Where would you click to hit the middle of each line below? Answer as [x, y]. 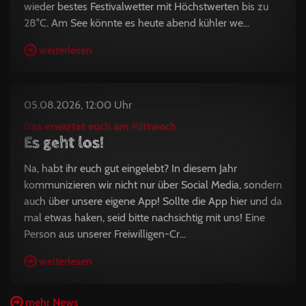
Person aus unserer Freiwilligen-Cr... [105, 234]
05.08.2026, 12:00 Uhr [78, 105]
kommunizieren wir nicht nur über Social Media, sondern [153, 184]
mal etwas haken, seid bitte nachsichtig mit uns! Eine [144, 217]
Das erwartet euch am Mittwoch [100, 126]
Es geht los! [64, 142]
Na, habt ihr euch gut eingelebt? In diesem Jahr [130, 168]
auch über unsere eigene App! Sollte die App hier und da [153, 201]
